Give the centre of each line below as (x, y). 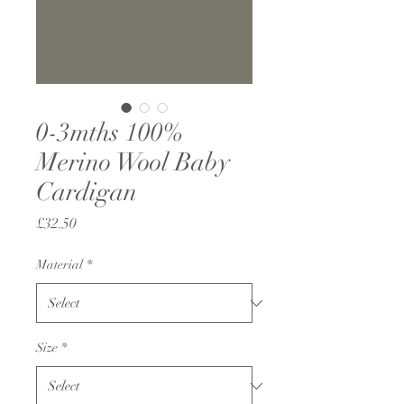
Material (60, 265)
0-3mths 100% (110, 133)
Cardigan (87, 192)
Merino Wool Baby (133, 162)
